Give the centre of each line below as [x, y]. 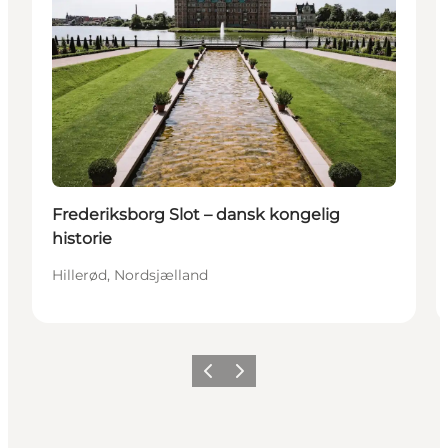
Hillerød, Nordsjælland [130, 275]
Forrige [217, 377]
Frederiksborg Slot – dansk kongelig [196, 214]
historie [82, 238]
